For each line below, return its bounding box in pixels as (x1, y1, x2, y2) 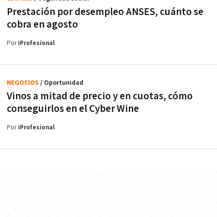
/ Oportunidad (40, 78, 83, 87)
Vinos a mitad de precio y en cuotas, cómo (7, 89, 193, 103)
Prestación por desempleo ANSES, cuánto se (7, 5, 203, 18)
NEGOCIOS (7, 78, 40, 87)
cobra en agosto (7, 17, 78, 31)
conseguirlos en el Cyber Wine (7, 102, 139, 115)
